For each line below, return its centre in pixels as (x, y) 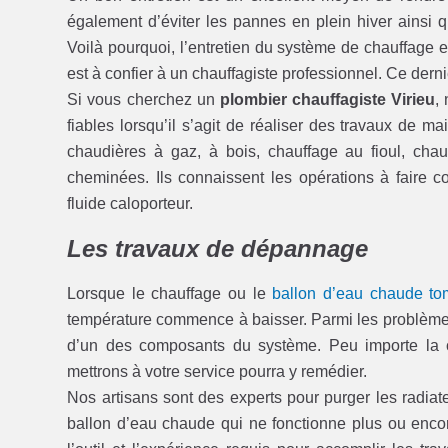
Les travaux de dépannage (218, 248)
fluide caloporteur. (130, 203)
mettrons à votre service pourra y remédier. (217, 371)
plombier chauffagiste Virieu (327, 99)
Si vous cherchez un (143, 99)
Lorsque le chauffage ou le (170, 293)
